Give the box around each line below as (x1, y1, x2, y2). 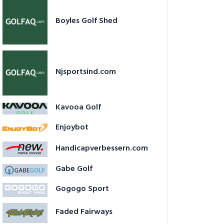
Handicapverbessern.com (55, 141, 148, 155)
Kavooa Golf (55, 101, 101, 114)
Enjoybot (55, 121, 88, 134)
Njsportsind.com (55, 65, 116, 79)
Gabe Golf (55, 162, 92, 176)
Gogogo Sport (55, 182, 109, 196)
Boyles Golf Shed (55, 14, 117, 28)
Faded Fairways (55, 205, 112, 219)
